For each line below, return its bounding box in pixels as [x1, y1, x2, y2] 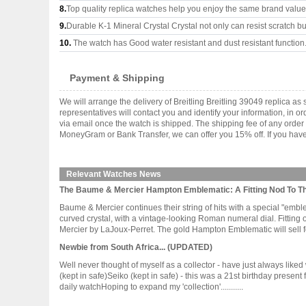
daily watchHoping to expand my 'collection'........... [59, 282, 243, 292]
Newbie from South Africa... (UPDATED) [59, 242, 212, 252]
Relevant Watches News [66, 169, 161, 179]
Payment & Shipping [70, 72, 165, 83]
